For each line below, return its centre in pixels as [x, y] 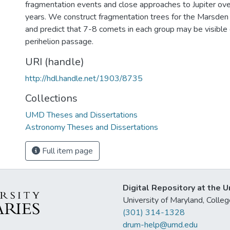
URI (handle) [55, 62]
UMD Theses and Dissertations [81, 115]
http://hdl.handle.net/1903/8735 [84, 79]
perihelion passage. [59, 42]
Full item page [66, 151]
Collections [51, 98]
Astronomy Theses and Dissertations [92, 127]
